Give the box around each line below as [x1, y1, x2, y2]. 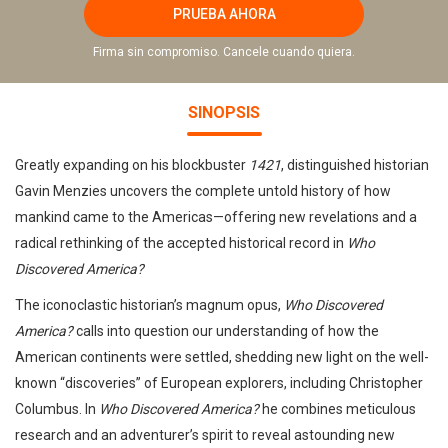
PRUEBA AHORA [172, 5, 276, 22]
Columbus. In [15, 401, 99, 417]
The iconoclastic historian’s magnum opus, [15, 297, 284, 313]
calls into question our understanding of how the [73, 323, 379, 339]
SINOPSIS [188, 103, 260, 122]
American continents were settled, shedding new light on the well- [15, 349, 429, 365]
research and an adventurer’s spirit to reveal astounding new [15, 427, 395, 443]
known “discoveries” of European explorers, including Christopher [15, 375, 423, 391]
